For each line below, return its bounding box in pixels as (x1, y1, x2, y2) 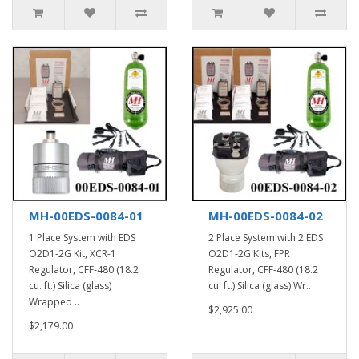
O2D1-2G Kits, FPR (208, 247, 290, 260)
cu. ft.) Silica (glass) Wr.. (208, 279, 311, 292)
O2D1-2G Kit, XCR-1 (29, 247, 116, 260)
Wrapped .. (29, 295, 79, 309)
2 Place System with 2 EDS (208, 231, 323, 244)
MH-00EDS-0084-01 (29, 208, 143, 224)
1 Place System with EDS (29, 231, 135, 244)
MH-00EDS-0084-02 (208, 208, 323, 224)
